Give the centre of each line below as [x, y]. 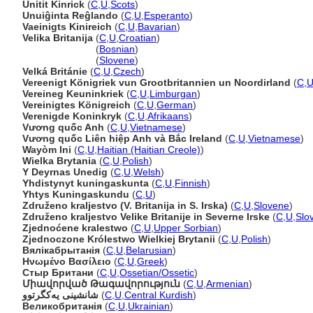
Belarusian [149, 250]
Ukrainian [149, 306]
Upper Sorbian [186, 228]
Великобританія [62, 306]
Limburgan [173, 94]
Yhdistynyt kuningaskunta [86, 183]
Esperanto [167, 15]
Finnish [191, 183]
